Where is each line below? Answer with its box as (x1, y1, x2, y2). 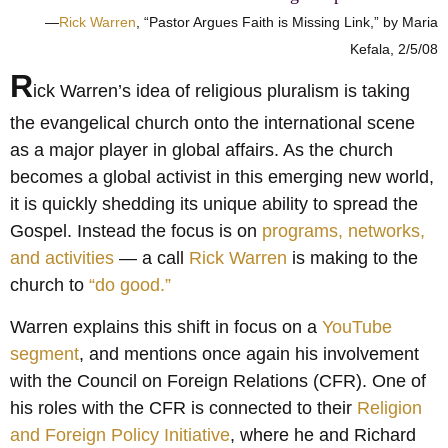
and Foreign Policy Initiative (10, 424, 230, 445)
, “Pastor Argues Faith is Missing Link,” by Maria (136, 14, 438, 31)
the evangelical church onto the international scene (10, 113, 415, 134)
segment (10, 343, 79, 364)
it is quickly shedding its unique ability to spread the (10, 194, 418, 215)
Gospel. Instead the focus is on (10, 221, 262, 242)
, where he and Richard (230, 424, 416, 445)
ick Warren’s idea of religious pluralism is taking (33, 81, 410, 102)
